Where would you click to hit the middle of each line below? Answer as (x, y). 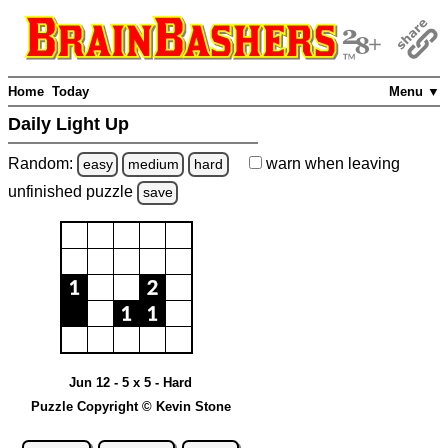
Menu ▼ (414, 92)
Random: (42, 163)
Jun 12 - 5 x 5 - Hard (130, 382)
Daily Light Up (71, 124)
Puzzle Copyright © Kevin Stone (130, 406)
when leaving (350, 163)
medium (153, 163)
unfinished (47, 192)
